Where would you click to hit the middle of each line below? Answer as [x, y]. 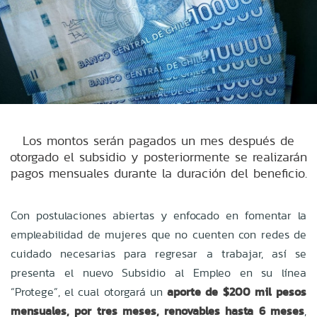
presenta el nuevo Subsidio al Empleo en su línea [158, 272]
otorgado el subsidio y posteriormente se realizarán [158, 156]
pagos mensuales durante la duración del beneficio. [158, 173]
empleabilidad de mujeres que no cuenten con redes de [158, 234]
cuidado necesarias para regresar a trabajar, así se [158, 253]
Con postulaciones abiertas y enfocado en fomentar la [158, 215]
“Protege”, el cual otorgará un [89, 292]
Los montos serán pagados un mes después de [158, 140]
